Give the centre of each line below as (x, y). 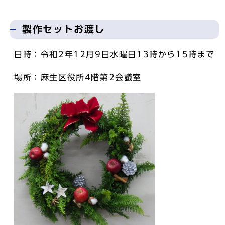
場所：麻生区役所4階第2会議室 (78, 77)
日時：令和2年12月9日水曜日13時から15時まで (115, 54)
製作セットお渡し (64, 29)
